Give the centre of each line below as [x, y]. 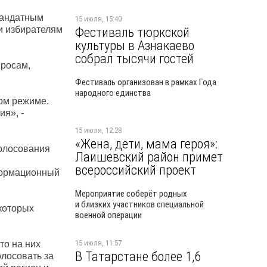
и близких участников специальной [139, 204]
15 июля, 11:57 [98, 243]
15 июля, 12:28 [98, 130]
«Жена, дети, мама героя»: [146, 144]
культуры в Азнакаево [135, 45]
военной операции [108, 215]
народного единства [113, 93]
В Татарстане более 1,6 [138, 256]
